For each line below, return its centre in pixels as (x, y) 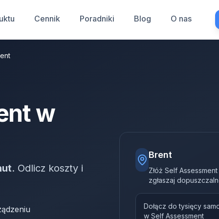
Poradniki (97, 19)
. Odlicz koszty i (47, 168)
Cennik (47, 19)
